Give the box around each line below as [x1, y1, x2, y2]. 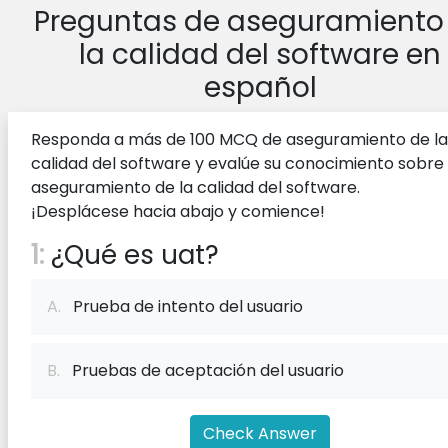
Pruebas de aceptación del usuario [60, 359, 344, 382]
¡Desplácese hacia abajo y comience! [31, 200, 325, 223]
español [203, 68, 317, 107]
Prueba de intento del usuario [61, 295, 303, 318]
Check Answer [203, 422, 317, 445]
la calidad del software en [79, 35, 441, 74]
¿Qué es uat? [44, 237, 219, 273]
